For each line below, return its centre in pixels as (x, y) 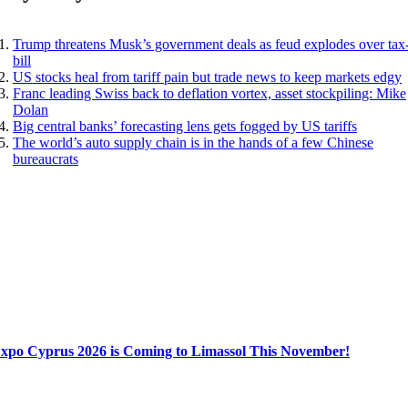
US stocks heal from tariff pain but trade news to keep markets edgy (207, 76)
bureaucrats (46, 158)
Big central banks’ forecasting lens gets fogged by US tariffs (185, 126)
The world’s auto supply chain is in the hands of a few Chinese (193, 142)
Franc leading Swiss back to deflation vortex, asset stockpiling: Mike (209, 93)
